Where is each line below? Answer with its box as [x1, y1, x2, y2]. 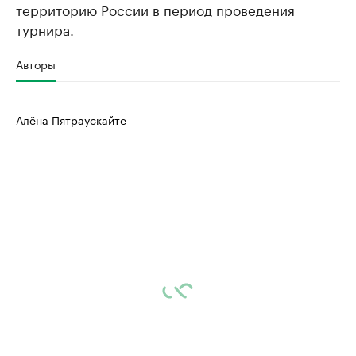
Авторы [16, 55, 56, 73]
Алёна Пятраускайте [16, 110, 126, 129]
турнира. [16, 18, 74, 40]
